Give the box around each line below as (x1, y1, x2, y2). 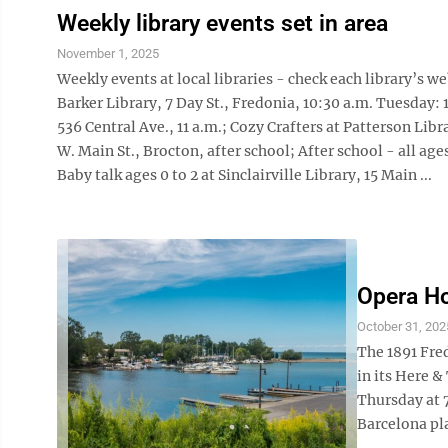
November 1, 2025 (57, 46, 159, 61)
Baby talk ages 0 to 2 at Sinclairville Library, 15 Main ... (57, 166, 432, 184)
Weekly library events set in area (57, 10, 388, 37)
